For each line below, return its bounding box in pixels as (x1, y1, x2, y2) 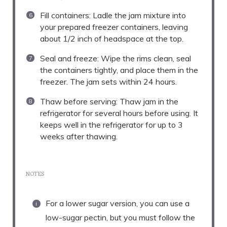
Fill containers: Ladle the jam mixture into (40, 10, 186, 21)
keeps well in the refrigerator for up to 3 (40, 120, 183, 130)
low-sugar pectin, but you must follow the (46, 212, 195, 223)
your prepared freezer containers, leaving (40, 22, 188, 32)
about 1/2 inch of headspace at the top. (40, 33, 183, 44)
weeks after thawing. (40, 131, 118, 142)
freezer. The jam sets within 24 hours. (40, 77, 177, 87)
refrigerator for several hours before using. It (40, 108, 198, 119)
